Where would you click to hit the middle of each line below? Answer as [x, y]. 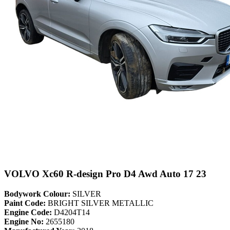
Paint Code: [25, 203]
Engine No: [24, 222]
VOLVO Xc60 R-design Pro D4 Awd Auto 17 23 [105, 174]
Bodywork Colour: [37, 194]
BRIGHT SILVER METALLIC [100, 203]
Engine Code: [28, 213]
